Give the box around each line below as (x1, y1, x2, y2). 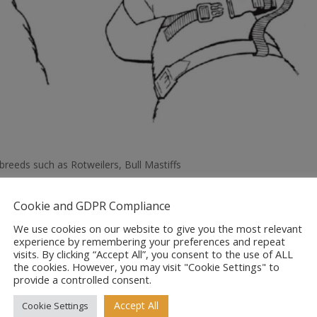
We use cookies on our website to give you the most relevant (13, 221, 302, 236)
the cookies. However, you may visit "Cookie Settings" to (13, 260, 279, 275)
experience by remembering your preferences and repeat (13, 234, 285, 249)
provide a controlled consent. (13, 272, 151, 287)
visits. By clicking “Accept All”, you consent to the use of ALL (13, 247, 293, 262)
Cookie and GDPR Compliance (13, 198, 171, 214)
